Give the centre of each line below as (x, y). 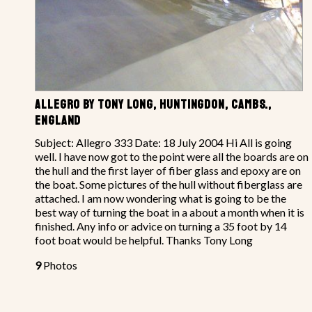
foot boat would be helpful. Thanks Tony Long (144, 240)
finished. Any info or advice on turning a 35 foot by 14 (161, 226)
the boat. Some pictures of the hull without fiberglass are (169, 184)
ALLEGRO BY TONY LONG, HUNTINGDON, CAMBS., (154, 104)
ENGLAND (58, 120)
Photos (59, 265)
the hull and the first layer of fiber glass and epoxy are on (168, 170)
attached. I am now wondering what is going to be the (161, 198)
